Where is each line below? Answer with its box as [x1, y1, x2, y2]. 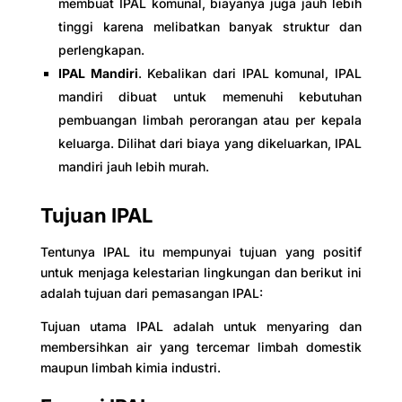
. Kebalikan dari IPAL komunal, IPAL [137, 66, 363, 81]
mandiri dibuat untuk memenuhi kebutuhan [57, 89, 363, 104]
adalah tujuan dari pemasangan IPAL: [39, 285, 263, 301]
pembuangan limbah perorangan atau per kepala [57, 112, 363, 127]
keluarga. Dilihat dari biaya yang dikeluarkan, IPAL [57, 135, 363, 151]
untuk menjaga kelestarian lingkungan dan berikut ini [39, 265, 363, 280]
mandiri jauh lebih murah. [57, 159, 209, 174]
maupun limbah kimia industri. [39, 360, 221, 375]
